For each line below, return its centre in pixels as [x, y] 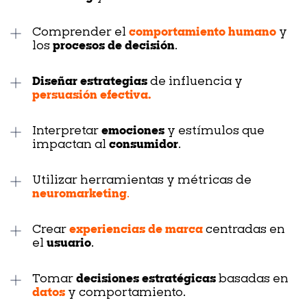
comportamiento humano [202, 33]
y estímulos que [214, 131]
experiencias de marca [136, 230]
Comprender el [81, 33]
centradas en [244, 230]
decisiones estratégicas [146, 279]
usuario [69, 244]
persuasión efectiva [90, 96]
